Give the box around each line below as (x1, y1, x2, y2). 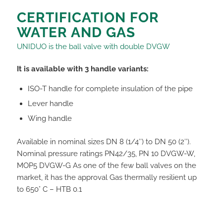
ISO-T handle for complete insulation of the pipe (27, 84, 193, 93)
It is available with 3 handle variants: (16, 64, 149, 73)
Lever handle (27, 99, 73, 108)
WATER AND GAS (16, 24, 135, 41)
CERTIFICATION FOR (16, 9, 159, 26)
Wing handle (27, 113, 72, 123)
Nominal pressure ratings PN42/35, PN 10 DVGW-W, (16, 149, 195, 158)
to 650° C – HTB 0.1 (16, 184, 82, 194)
